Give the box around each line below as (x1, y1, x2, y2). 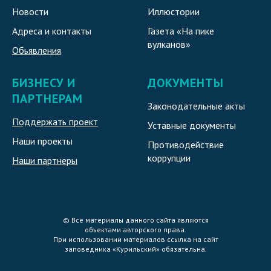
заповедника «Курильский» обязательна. (64, 244, 207, 254)
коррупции (148, 152, 191, 165)
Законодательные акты (148, 100, 245, 113)
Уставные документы (148, 119, 236, 132)
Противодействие (148, 139, 224, 151)
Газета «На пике (148, 25, 214, 38)
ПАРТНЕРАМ (12, 91, 83, 107)
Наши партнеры (12, 154, 77, 167)
